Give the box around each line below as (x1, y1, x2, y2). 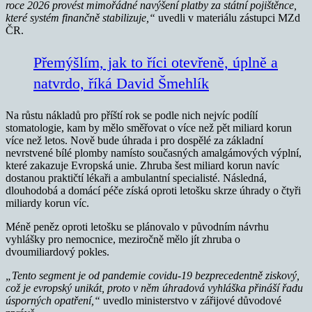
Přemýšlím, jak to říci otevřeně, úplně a (33, 53, 278, 71)
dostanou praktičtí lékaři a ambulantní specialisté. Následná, (6, 171, 267, 184)
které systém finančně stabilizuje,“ (6, 11, 155, 24)
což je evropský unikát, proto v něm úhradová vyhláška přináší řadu (6, 281, 303, 294)
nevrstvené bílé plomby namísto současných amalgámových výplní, (6, 146, 302, 159)
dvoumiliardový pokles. (6, 245, 109, 258)
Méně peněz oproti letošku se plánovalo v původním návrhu (6, 220, 269, 233)
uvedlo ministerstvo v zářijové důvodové (100, 294, 281, 306)
